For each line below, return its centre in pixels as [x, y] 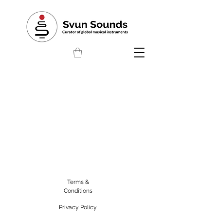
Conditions [78, 191]
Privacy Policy [78, 208]
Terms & [78, 182]
